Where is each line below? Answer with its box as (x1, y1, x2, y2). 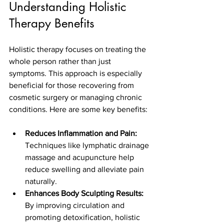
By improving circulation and (25, 201, 126, 209)
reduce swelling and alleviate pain (25, 165, 146, 173)
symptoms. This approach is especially (9, 69, 144, 77)
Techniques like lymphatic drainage (25, 141, 151, 149)
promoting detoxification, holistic (25, 213, 142, 221)
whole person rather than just (9, 57, 113, 65)
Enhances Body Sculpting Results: (25, 189, 143, 197)
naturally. (25, 177, 57, 185)
